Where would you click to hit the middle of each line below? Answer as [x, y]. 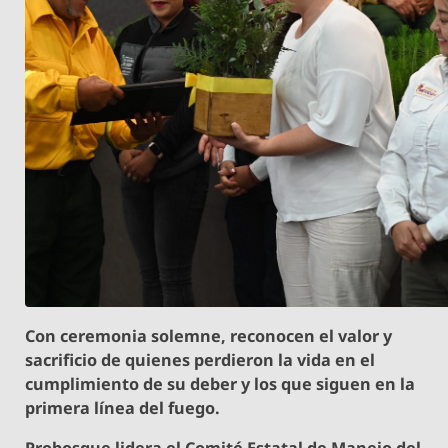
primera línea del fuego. [123, 408]
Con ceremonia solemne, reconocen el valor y [209, 336]
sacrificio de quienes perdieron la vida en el [200, 360]
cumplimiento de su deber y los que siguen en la [220, 384]
